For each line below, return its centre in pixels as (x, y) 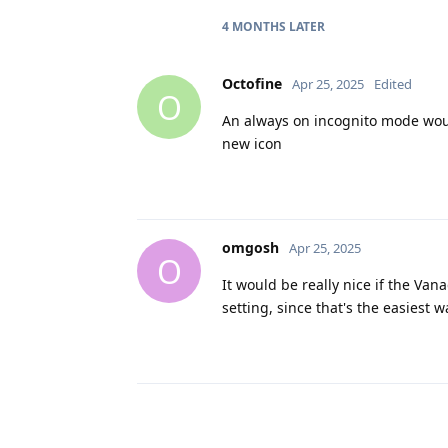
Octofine (252, 84)
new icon (252, 144)
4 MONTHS (254, 27)
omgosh (250, 248)
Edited (393, 84)
